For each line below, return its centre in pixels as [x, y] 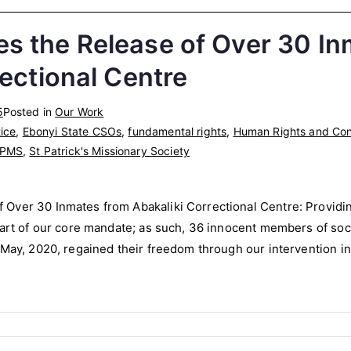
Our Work [80, 111]
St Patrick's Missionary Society [109, 150]
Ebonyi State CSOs [72, 131]
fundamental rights [177, 131]
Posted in [29, 111]
